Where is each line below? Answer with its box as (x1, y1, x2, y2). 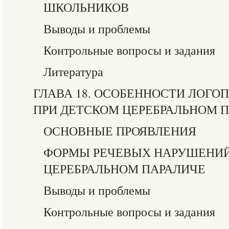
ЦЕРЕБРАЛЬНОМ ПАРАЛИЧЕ (43, 161, 205, 177)
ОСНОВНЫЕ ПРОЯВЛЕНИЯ (43, 123, 196, 139)
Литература (43, 63, 103, 80)
